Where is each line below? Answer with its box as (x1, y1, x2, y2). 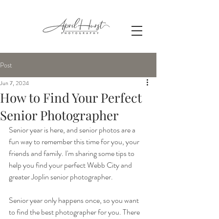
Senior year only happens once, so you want (9, 195, 140, 206)
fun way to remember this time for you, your (9, 136, 141, 147)
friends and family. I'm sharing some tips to (9, 148, 136, 159)
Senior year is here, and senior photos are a (9, 124, 137, 135)
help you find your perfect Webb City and (9, 159, 133, 171)
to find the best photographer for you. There (9, 206, 141, 218)
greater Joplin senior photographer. (9, 171, 113, 182)
